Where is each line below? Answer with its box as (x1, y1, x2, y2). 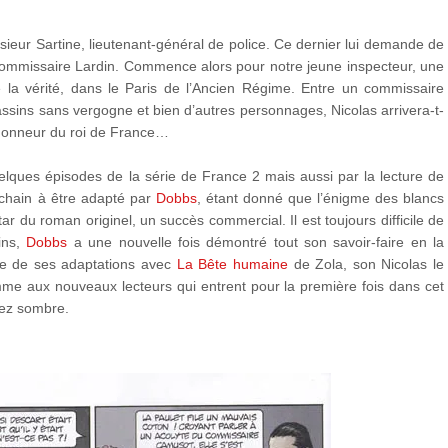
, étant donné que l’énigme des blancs (196, 190, 445, 206)
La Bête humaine (176, 256, 288, 272)
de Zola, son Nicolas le (287, 256, 445, 272)
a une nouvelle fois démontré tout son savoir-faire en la (67, 234, 445, 250)
